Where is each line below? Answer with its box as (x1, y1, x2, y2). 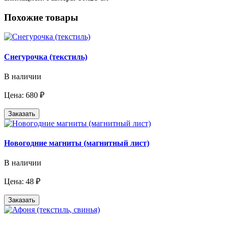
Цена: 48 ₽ (4, 177, 40, 186)
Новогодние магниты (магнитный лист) (4, 139, 149, 148)
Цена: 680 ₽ (4, 90, 44, 99)
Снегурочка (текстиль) (4, 52, 87, 61)
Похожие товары (4, 12, 78, 23)
